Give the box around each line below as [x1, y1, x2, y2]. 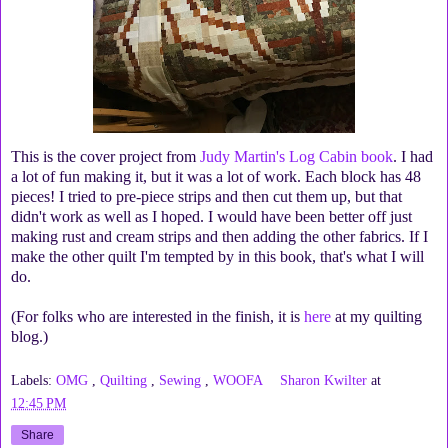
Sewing [159, 371, 205, 388]
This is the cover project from [11, 147, 200, 165]
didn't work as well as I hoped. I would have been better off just [11, 207, 412, 225]
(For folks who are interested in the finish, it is [11, 307, 304, 325]
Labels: [11, 371, 56, 388]
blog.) [11, 327, 48, 345]
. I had [393, 147, 433, 165]
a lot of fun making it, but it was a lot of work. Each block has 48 [11, 167, 421, 185]
